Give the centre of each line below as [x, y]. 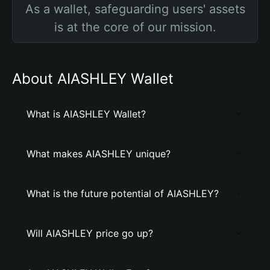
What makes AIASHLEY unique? [99, 154]
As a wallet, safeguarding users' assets [135, 9]
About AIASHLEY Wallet [93, 79]
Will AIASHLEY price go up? [90, 233]
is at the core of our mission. [135, 27]
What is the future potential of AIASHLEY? [123, 193]
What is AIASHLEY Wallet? [86, 114]
